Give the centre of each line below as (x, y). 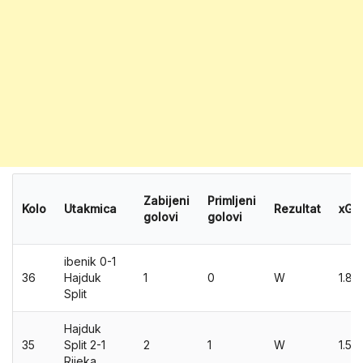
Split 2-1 (85, 345)
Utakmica (90, 209)
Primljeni (232, 201)
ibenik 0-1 (90, 261)
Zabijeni (167, 201)
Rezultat (297, 209)
